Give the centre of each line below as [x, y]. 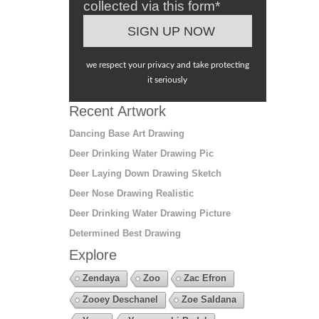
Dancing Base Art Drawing [126, 134]
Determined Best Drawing [125, 234]
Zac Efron [205, 278]
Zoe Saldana [209, 300]
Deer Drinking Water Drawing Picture [150, 214]
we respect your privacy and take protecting [167, 65]
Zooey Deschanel [120, 300]
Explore [93, 255]
